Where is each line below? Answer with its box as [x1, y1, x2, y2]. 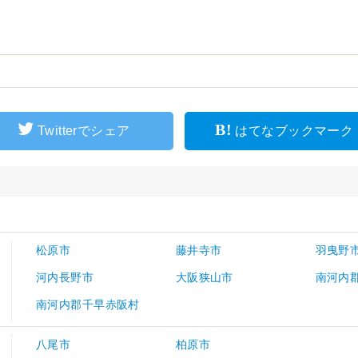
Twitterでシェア [34, 124, 130, 138]
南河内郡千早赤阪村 [36, 298, 140, 312]
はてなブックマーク [232, 124, 354, 138]
